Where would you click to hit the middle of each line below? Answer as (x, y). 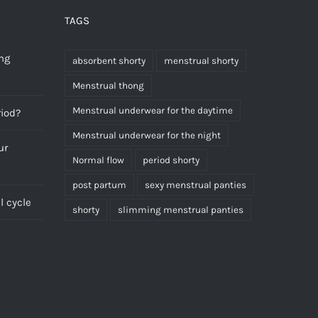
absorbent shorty (109, 60)
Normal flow (98, 160)
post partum (99, 185)
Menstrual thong (108, 85)
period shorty (171, 160)
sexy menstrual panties (196, 185)
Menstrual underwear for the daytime (153, 110)
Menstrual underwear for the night (147, 135)
